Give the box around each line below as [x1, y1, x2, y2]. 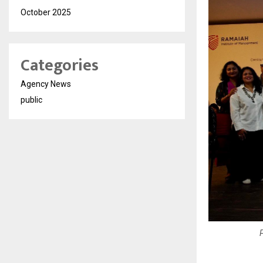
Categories [21, 52, 99, 79]
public [21, 95, 42, 104]
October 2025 [21, 8, 71, 17]
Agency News [21, 79, 71, 89]
